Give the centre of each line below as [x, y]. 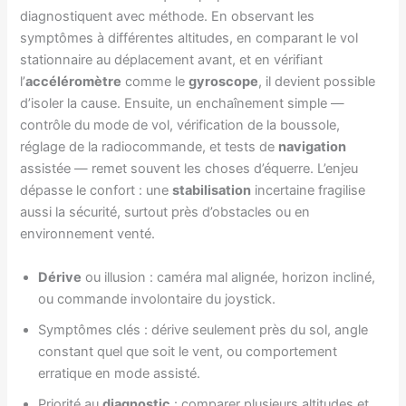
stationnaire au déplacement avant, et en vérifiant [172, 60]
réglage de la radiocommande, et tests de [150, 147]
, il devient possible [317, 82]
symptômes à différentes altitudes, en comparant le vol [189, 39]
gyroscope [224, 82]
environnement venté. [88, 234]
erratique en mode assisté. [120, 373]
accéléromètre [74, 82]
